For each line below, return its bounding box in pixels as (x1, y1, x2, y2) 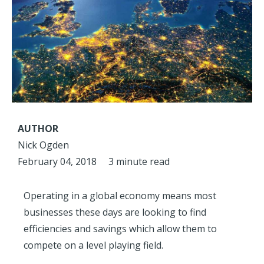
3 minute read (108, 155, 170, 169)
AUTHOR (18, 122, 58, 136)
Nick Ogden (18, 138, 69, 152)
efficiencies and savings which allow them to (24, 222, 217, 236)
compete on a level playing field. (24, 239, 163, 252)
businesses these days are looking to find (24, 206, 206, 219)
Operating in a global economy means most (24, 189, 216, 203)
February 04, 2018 (18, 155, 97, 169)
